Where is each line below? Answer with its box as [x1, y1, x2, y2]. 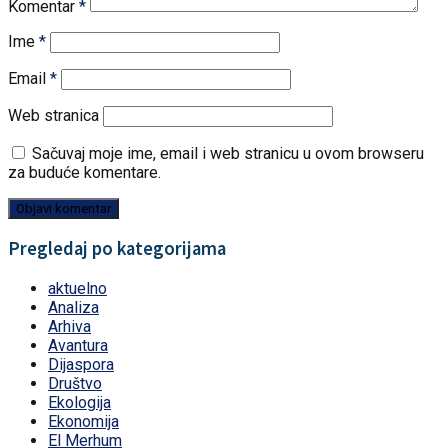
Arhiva [48, 316, 91, 336]
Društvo [48, 373, 102, 393]
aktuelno [48, 278, 107, 298]
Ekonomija [48, 411, 119, 431]
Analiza [48, 297, 99, 317]
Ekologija [48, 392, 111, 412]
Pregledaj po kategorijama [8, 237, 226, 261]
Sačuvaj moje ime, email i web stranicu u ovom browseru [32, 143, 424, 163]
